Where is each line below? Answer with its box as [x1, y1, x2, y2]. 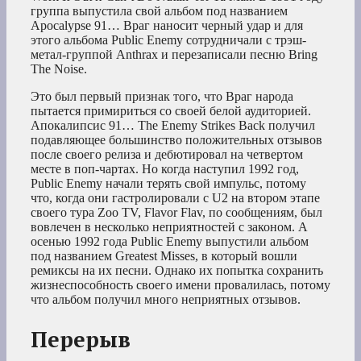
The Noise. [31, 61, 87, 76]
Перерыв [31, 325, 131, 355]
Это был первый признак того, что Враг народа [31, 89, 293, 103]
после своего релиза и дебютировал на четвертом [31, 147, 303, 161]
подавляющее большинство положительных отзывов [31, 132, 322, 147]
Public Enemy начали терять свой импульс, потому [31, 176, 306, 190]
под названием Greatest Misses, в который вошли [31, 248, 297, 263]
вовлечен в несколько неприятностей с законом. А [31, 219, 308, 234]
